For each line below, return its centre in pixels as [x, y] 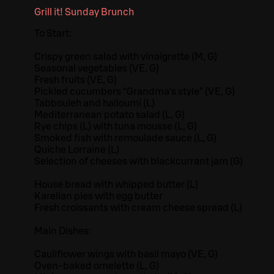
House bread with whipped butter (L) [116, 185]
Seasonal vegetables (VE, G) [97, 69]
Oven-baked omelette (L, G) [97, 266]
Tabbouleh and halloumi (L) [94, 104]
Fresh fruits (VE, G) [76, 80]
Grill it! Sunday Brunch [84, 13]
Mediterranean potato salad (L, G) [109, 115]
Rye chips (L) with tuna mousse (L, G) [116, 127]
